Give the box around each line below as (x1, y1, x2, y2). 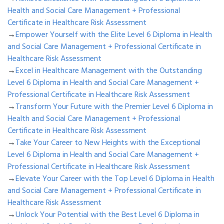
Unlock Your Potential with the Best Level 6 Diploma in (15, 208, 199, 222)
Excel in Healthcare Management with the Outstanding (15, 64, 202, 78)
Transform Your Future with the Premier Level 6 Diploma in (15, 100, 213, 114)
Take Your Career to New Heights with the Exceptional (15, 136, 200, 150)
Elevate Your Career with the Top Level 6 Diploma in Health (15, 172, 214, 186)
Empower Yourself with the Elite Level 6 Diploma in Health (15, 28, 212, 42)
